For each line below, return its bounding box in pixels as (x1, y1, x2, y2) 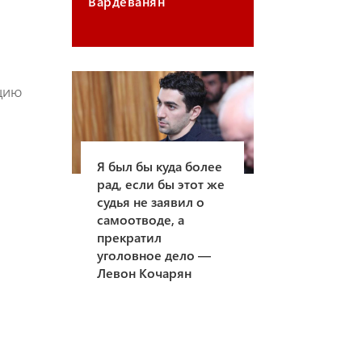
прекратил (97, 229, 162, 246)
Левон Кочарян (97, 264, 192, 282)
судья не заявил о (97, 193, 205, 211)
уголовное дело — (97, 246, 212, 264)
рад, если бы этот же (97, 175, 225, 193)
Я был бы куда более (97, 158, 223, 175)
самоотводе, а (97, 211, 185, 229)
